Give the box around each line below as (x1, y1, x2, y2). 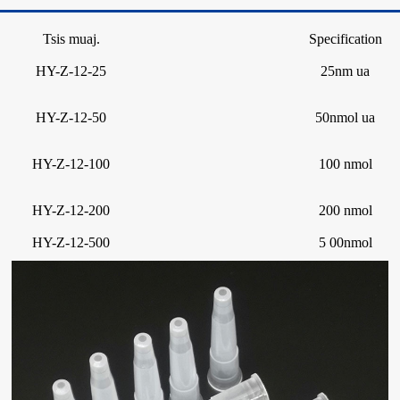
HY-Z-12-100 (32, 155, 110, 171)
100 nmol (318, 155, 372, 171)
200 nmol (318, 202, 372, 218)
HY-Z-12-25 (36, 62, 106, 79)
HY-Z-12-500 (32, 234, 110, 250)
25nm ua (321, 62, 370, 79)
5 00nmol (318, 234, 372, 250)
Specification (308, 30, 382, 46)
